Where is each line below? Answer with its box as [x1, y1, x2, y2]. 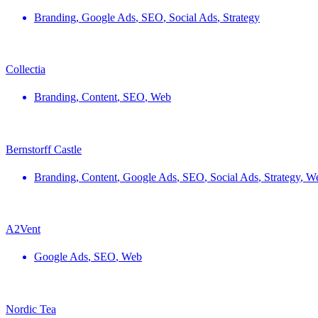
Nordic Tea [6, 302, 56, 315]
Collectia [6, 63, 45, 76]
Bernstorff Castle [6, 143, 82, 155]
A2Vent [6, 223, 40, 236]
